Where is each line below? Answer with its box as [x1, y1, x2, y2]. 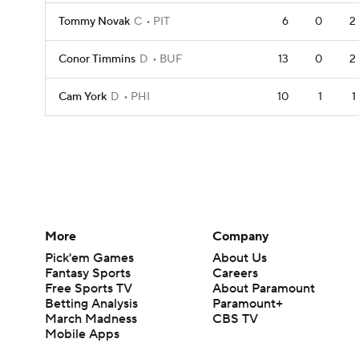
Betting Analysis [45, 295, 138, 312]
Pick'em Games [45, 249, 134, 266]
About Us [212, 249, 268, 266]
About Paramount [212, 280, 316, 296]
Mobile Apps [45, 325, 119, 342]
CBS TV [212, 310, 259, 327]
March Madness [45, 310, 137, 327]
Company [212, 228, 270, 244]
